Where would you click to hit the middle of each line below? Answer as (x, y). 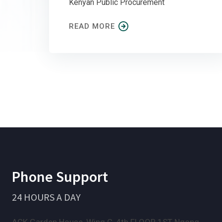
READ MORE (92, 27)
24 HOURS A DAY (46, 197)
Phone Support (60, 177)
